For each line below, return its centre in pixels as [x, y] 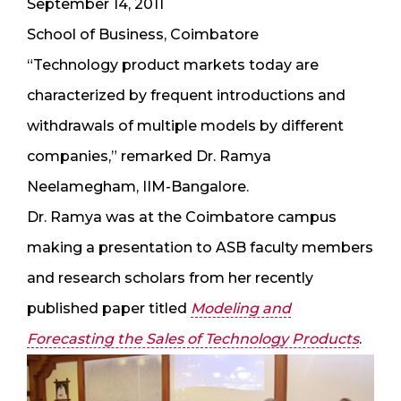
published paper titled [109, 308]
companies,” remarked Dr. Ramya [149, 156]
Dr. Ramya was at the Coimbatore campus [182, 217]
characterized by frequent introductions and [186, 95]
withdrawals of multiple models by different [185, 125]
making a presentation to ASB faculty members [200, 247]
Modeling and [241, 308]
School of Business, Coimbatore [143, 34]
